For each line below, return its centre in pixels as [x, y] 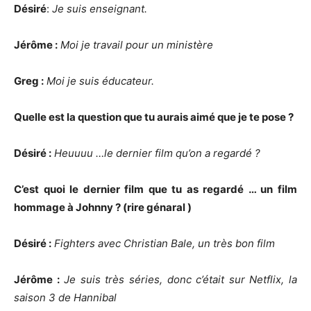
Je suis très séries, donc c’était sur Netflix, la [178, 279]
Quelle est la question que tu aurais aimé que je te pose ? [154, 117]
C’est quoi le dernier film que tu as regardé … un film [155, 189]
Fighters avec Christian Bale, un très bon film [165, 243]
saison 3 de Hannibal [65, 297]
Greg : [29, 81]
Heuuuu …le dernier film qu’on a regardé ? [156, 153]
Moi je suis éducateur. [99, 81]
